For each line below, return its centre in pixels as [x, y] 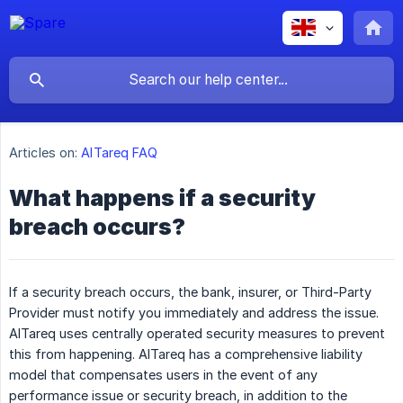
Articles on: [44, 153]
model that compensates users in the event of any [163, 375]
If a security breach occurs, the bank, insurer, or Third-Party [190, 292]
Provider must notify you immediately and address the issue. [194, 313]
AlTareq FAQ [120, 153]
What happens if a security [162, 198]
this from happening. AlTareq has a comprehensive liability [186, 354]
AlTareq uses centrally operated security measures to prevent [197, 334]
